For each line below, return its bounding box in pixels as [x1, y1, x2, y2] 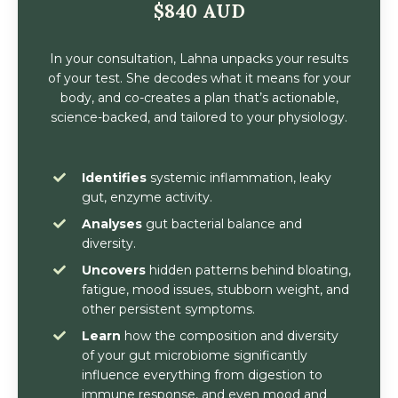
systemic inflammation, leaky [147, 169, 331, 186]
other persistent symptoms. [82, 300, 255, 317]
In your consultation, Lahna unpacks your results [50, 50, 348, 67]
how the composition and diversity [121, 327, 338, 344]
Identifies [82, 169, 147, 186]
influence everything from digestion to [82, 366, 322, 383]
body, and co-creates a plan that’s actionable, [60, 89, 338, 106]
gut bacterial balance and [142, 215, 302, 232]
